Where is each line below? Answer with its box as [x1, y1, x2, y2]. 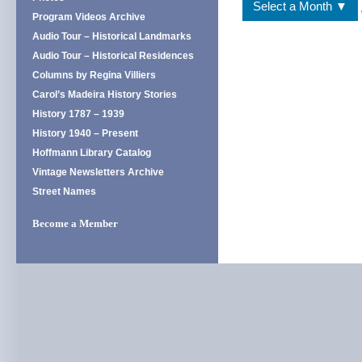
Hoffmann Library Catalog [32, 147, 151, 158]
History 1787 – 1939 [32, 108, 124, 120]
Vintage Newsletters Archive [32, 166, 164, 178]
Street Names [32, 186, 96, 197]
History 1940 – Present [32, 128, 138, 139]
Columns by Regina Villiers [32, 69, 156, 81]
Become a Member [32, 217, 118, 229]
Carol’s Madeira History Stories [32, 89, 177, 100]
